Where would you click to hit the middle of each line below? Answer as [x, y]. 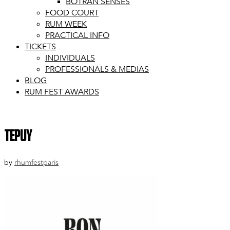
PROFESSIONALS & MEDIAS [97, 69]
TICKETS [40, 47]
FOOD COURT [72, 13]
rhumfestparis [36, 163]
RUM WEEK [66, 24]
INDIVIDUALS [70, 58]
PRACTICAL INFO [77, 35]
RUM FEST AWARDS [62, 92]
